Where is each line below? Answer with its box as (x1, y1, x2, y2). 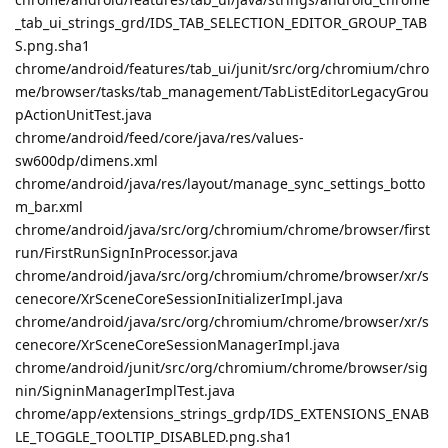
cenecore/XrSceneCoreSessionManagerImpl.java (15, 334, 340, 354)
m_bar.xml (15, 196, 83, 216)
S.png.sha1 (15, 35, 90, 55)
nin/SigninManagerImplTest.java (15, 380, 235, 400)
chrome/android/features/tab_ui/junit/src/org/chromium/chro (15, 58, 429, 78)
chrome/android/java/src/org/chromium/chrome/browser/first (15, 219, 430, 239)
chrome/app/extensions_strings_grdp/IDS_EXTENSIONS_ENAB (15, 403, 429, 423)
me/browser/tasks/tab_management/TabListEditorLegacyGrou (15, 81, 429, 101)
